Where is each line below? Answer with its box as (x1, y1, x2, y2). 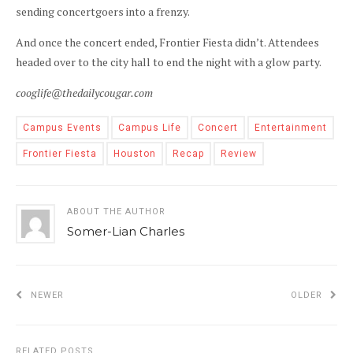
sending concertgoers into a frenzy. (16, 3, 190, 19)
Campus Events (23, 121, 102, 133)
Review (221, 147, 257, 159)
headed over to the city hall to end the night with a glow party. (16, 54, 321, 69)
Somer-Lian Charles (67, 223, 184, 239)
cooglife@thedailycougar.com (16, 84, 153, 100)
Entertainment (255, 121, 327, 133)
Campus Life (118, 121, 181, 133)
